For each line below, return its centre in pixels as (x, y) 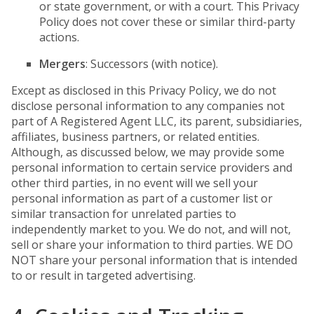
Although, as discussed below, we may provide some (148, 152)
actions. (59, 37)
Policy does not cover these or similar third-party (167, 22)
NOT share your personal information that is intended (154, 260)
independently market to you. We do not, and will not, (151, 229)
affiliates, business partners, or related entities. (135, 137)
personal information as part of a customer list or (142, 198)
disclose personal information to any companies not (148, 106)
